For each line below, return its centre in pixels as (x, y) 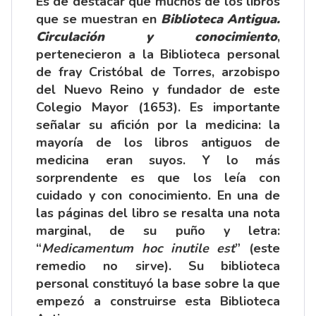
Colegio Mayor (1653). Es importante (158, 108)
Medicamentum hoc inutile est (139, 249)
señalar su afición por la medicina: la (158, 125)
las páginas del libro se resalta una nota (158, 213)
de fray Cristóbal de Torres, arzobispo (158, 72)
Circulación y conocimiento (157, 37)
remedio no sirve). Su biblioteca (158, 266)
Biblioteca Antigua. (220, 19)
